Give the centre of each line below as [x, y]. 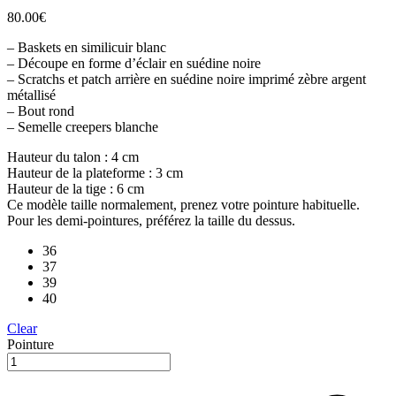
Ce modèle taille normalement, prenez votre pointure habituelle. [183, 204]
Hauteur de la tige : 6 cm [76, 188]
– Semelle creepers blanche [83, 126]
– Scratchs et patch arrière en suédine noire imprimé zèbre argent [187, 79]
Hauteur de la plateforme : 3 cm [95, 172]
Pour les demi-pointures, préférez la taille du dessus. [151, 220]
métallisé [31, 95]
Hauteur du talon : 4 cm [73, 156]
